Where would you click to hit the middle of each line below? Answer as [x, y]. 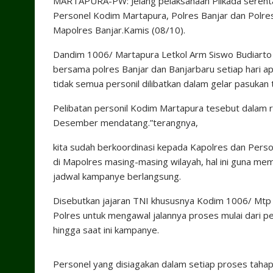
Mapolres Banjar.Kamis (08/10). [119, 30]
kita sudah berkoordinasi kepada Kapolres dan [151, 147]
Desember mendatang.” [103, 122]
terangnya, [175, 122]
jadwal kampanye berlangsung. [117, 176]
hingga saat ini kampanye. [106, 230]
